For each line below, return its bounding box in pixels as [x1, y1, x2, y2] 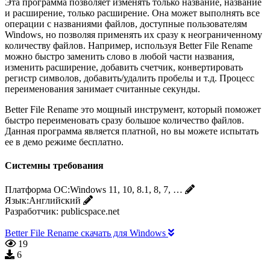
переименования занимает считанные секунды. [5, 84, 200, 95]
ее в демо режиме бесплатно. [5, 137, 124, 148]
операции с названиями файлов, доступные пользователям [5, 19, 247, 30]
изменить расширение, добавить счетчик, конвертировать [5, 62, 243, 73]
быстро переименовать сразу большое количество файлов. [5, 115, 244, 126]
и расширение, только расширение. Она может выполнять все [5, 8, 260, 19]
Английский [29, 195, 81, 206]
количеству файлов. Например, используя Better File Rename [5, 40, 253, 51]
